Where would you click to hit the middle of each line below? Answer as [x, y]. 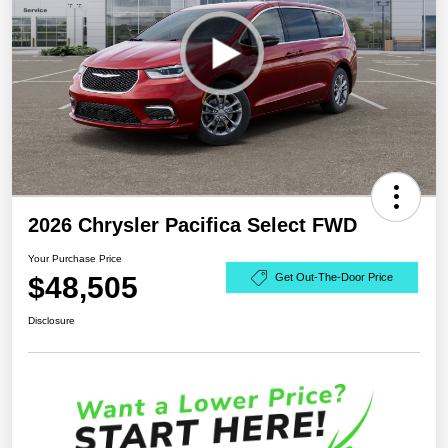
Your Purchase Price [75, 258]
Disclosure [51, 320]
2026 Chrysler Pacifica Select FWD [192, 224]
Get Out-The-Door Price [334, 277]
